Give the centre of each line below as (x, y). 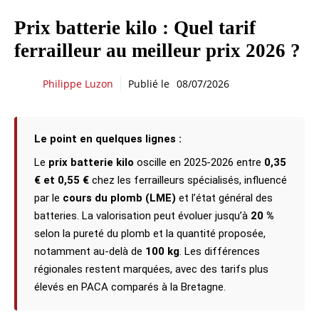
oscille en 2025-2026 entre (199, 162)
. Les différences (220, 251)
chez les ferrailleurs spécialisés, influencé (188, 180)
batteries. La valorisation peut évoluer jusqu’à (142, 216)
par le (48, 198)
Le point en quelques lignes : (108, 139)
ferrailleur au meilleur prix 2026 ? (157, 51)
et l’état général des (224, 198)
